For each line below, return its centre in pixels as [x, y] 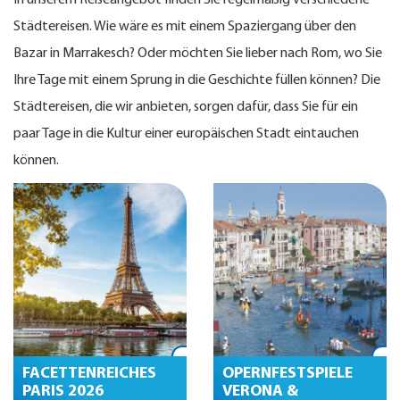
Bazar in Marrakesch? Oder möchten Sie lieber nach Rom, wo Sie [198, 54]
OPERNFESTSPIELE [287, 374]
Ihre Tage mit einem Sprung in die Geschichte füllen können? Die [197, 80]
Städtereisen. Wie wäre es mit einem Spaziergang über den [185, 27]
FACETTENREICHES [89, 374]
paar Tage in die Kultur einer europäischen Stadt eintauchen [186, 134]
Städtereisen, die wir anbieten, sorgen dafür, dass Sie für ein [186, 107]
